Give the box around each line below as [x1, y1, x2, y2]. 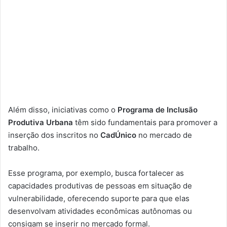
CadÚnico [100, 130, 138, 140]
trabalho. [8, 142, 40, 153]
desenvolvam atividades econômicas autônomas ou [8, 206, 192, 216]
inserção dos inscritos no [8, 130, 100, 140]
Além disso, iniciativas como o [8, 104, 118, 115]
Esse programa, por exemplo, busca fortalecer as [8, 168, 184, 178]
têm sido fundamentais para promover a [73, 117, 217, 127]
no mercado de [138, 130, 192, 140]
